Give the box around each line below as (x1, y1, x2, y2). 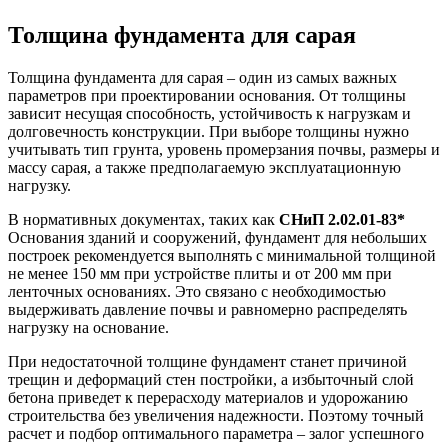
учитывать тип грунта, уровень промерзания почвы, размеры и (8, 140, 440, 158)
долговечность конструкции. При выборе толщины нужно (8, 122, 409, 140)
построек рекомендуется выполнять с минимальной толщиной (8, 246, 436, 264)
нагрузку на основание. (8, 318, 169, 336)
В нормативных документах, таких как (8, 210, 279, 228)
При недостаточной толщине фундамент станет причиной (8, 352, 407, 370)
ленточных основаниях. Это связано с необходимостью (8, 282, 386, 300)
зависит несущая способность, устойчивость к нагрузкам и (8, 104, 411, 122)
